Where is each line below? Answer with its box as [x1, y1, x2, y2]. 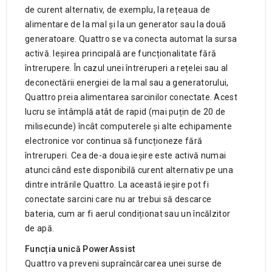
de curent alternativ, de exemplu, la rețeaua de [25, 5, 211, 15]
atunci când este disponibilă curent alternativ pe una [25, 165, 233, 175]
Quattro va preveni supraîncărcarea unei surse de [25, 259, 222, 269]
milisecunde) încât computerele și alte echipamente [25, 121, 233, 132]
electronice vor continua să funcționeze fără [25, 136, 203, 146]
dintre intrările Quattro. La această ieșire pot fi [25, 180, 209, 190]
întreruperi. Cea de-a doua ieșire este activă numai [25, 151, 226, 161]
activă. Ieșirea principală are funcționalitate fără [25, 49, 217, 59]
